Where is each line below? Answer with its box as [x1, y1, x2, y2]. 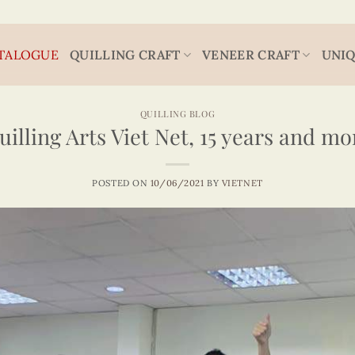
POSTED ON [92, 177, 151, 189]
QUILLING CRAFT [70, 46, 181, 63]
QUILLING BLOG [139, 108, 216, 120]
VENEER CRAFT [202, 46, 300, 63]
